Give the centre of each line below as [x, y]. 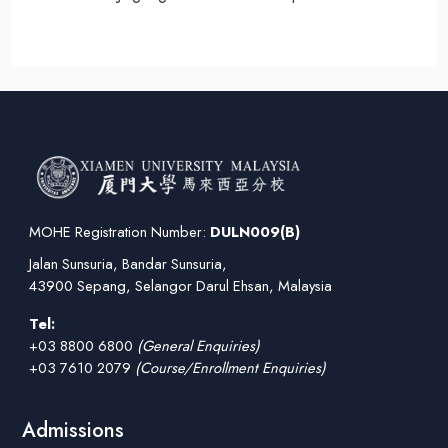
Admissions [73, 431]
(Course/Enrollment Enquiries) [230, 368]
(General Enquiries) [198, 346]
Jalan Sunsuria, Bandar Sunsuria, [128, 264]
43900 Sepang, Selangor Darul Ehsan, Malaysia [180, 286]
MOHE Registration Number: [119, 232]
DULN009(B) [255, 232]
